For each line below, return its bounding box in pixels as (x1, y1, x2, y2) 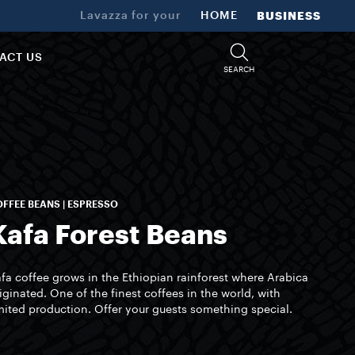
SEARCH (223, 65, 255, 74)
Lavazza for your (80, 10, 182, 21)
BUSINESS (257, 10, 321, 21)
